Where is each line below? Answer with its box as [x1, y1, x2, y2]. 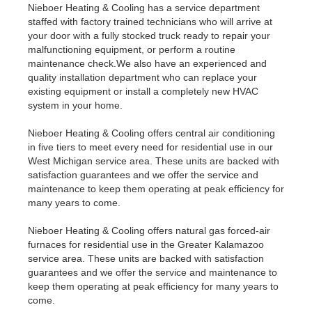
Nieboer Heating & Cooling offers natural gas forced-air [28, 224, 270, 236]
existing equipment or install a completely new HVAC [28, 85, 258, 97]
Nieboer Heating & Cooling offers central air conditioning [28, 127, 275, 139]
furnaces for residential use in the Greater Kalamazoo [28, 238, 264, 250]
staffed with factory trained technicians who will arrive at [28, 15, 272, 27]
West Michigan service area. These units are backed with [28, 155, 279, 166]
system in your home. [28, 99, 123, 111]
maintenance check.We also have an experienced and [28, 57, 267, 69]
